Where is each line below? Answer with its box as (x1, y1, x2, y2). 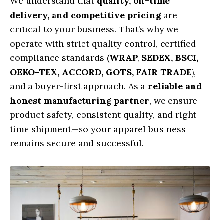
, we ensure (149, 95, 197, 107)
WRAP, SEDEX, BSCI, (110, 52, 198, 64)
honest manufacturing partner (10, 95, 149, 107)
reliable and (148, 81, 202, 92)
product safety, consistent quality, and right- (10, 109, 200, 121)
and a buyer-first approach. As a (10, 81, 148, 92)
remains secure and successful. (10, 137, 144, 149)
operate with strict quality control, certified (10, 38, 196, 50)
